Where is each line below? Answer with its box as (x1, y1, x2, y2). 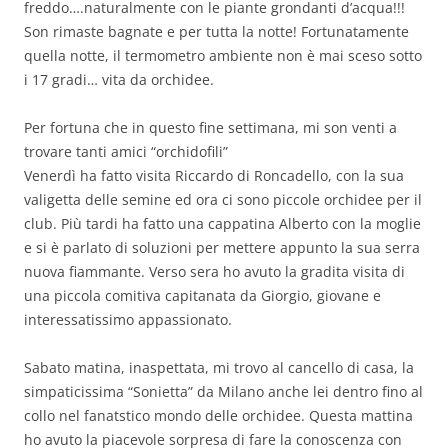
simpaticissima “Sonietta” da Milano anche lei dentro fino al (24, 381, 423, 401)
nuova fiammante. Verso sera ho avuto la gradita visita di (24, 261, 405, 281)
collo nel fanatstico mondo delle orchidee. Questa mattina (24, 405, 413, 425)
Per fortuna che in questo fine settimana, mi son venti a (24, 117, 397, 137)
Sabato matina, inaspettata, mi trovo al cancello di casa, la (24, 357, 414, 377)
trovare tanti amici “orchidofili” (24, 141, 228, 161)
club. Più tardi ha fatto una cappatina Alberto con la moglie (24, 213, 421, 233)
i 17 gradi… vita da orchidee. (24, 69, 214, 89)
